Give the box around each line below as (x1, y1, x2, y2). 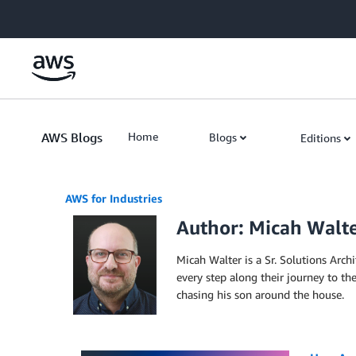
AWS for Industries (65, 192, 162, 205)
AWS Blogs (41, 130, 103, 145)
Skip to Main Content (7, 9, 113, 22)
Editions (300, 131, 341, 145)
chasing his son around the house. (176, 288, 344, 301)
